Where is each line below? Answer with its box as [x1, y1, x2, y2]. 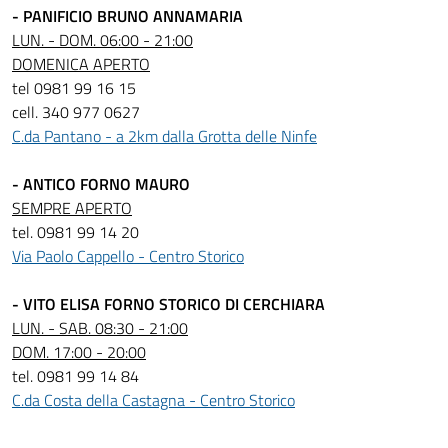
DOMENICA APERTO [12, 52, 150, 76]
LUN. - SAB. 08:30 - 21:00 [12, 316, 188, 340]
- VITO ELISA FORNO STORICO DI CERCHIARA [12, 292, 325, 316]
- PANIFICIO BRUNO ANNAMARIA [12, 4, 243, 28]
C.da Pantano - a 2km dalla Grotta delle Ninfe [12, 124, 317, 148]
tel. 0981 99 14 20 [12, 220, 139, 244]
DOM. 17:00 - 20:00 [12, 340, 146, 364]
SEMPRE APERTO [12, 196, 132, 220]
